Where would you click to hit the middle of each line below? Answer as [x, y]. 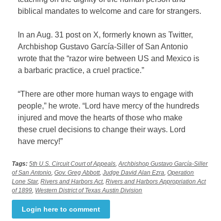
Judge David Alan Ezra [134, 173]
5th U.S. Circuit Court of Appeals [73, 164]
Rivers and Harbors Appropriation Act [156, 182]
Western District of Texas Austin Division [89, 191]
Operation [181, 173]
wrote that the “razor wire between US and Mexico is [109, 59]
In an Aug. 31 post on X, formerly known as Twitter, [106, 35]
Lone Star [25, 182]
